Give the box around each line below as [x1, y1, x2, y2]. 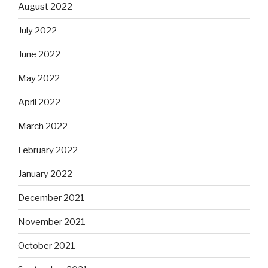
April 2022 [18, 96, 60, 108]
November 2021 [18, 216, 86, 227]
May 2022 [18, 72, 60, 84]
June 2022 [18, 48, 60, 60]
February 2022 [18, 144, 78, 156]
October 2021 [18, 240, 75, 251]
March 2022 [18, 120, 68, 132]
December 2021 [18, 192, 85, 203]
